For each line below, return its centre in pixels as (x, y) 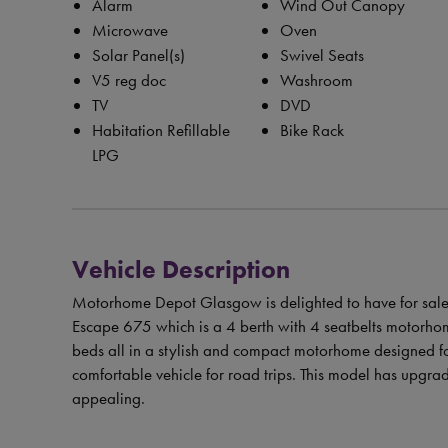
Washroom (316, 80)
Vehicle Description (181, 269)
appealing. (108, 398)
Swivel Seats (321, 55)
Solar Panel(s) (138, 55)
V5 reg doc (129, 80)
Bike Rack (311, 130)
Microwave (130, 30)
